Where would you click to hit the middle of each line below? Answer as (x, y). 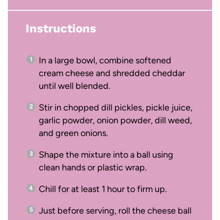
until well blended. (74, 86)
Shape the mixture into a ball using (106, 154)
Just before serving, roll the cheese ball (115, 210)
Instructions (61, 28)
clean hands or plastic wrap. (93, 167)
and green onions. (73, 133)
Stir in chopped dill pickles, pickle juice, (115, 107)
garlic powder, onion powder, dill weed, (115, 120)
